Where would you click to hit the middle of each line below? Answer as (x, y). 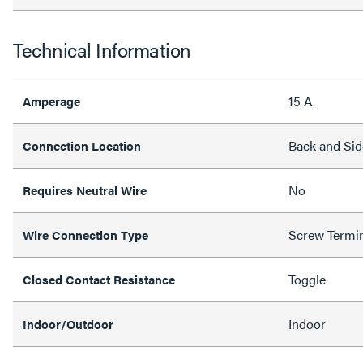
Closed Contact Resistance (99, 279)
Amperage (51, 100)
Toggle (307, 279)
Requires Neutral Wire (85, 190)
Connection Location (82, 145)
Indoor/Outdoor (68, 323)
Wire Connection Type (85, 234)
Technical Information (102, 49)
